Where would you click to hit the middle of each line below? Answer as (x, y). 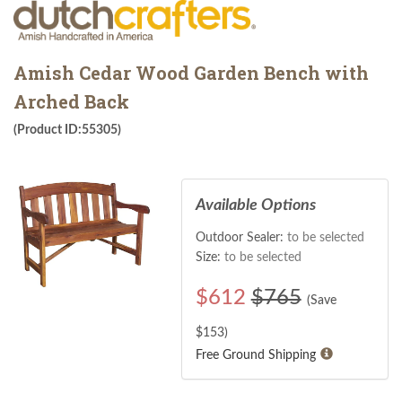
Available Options (255, 205)
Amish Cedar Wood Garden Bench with (191, 72)
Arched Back (71, 101)
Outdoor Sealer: (241, 237)
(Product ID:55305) (67, 130)
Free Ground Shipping (255, 355)
